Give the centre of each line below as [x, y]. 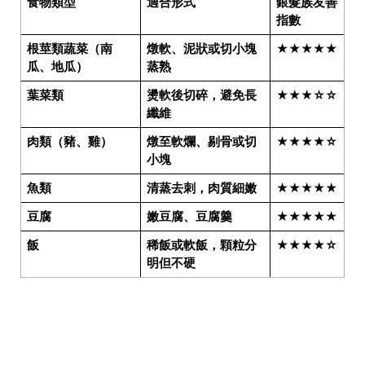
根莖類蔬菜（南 [69, 48]
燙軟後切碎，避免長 [201, 95]
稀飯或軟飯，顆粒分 [201, 245]
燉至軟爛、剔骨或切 [201, 141]
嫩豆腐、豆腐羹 [189, 216]
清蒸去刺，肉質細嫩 [201, 188]
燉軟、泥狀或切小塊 [201, 48]
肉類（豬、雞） [69, 141]
